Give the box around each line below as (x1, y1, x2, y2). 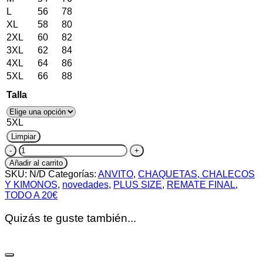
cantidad (18, 176, 54, 186)
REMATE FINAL (167, 180, 235, 190)
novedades (62, 180, 109, 190)
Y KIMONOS (5, 180, 58, 190)
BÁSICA (18, 154, 53, 165)
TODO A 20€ (5, 190, 58, 201)
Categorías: (48, 169, 98, 180)
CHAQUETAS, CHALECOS (138, 169, 255, 180)
